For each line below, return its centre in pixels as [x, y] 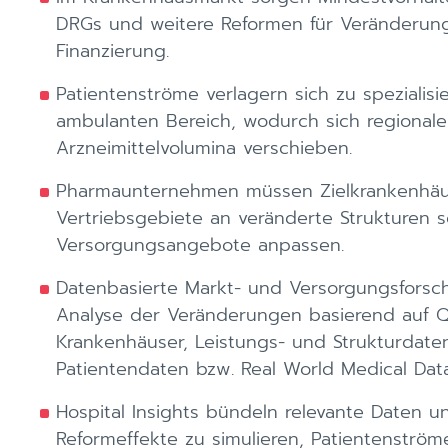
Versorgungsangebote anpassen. [200, 245]
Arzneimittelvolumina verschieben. [204, 148]
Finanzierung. [112, 51]
